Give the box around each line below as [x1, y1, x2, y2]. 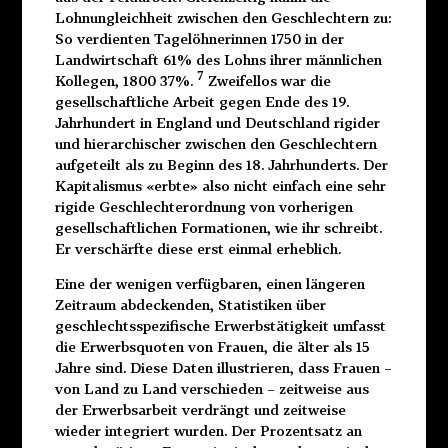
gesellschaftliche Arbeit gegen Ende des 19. [54, 92, 349, 110]
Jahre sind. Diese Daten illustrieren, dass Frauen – [54, 359, 392, 377]
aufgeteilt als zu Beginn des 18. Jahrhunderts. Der [54, 155, 388, 173]
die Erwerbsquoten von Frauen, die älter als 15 [54, 338, 370, 356]
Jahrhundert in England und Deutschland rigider [54, 113, 380, 131]
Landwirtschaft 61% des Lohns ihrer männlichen [54, 50, 382, 68]
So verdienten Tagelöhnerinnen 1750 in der [54, 29, 344, 47]
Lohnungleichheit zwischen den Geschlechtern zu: [54, 8, 391, 26]
